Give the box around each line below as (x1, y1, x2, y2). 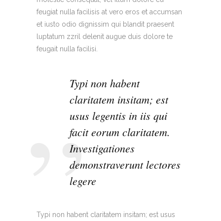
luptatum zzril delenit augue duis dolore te (37, 33, 173, 41)
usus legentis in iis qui (70, 108, 167, 123)
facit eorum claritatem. (70, 124, 170, 140)
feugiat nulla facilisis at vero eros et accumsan (37, 8, 182, 16)
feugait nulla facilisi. (37, 45, 98, 53)
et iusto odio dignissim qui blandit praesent (37, 20, 174, 29)
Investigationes (70, 141, 135, 156)
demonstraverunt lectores (70, 157, 181, 172)
